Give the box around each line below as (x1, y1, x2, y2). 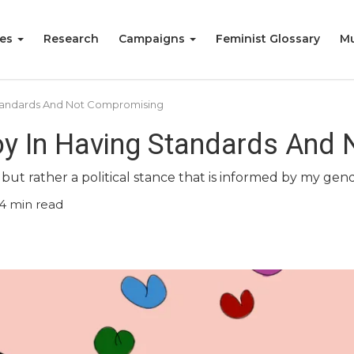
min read (9, 197, 63, 212)
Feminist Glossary (216, 32, 320, 46)
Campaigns (119, 32, 188, 46)
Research (43, 32, 99, 46)
